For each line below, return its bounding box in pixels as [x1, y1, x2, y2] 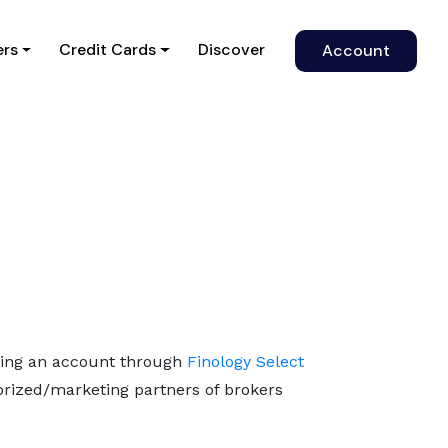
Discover [198, 39, 265, 60]
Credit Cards [59, 39, 157, 60]
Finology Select [182, 352, 304, 371]
